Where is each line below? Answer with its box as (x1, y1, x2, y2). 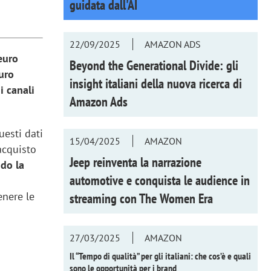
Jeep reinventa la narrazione (69, 153, 201, 171)
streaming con (69, 189, 139, 207)
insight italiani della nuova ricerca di (69, 74, 242, 92)
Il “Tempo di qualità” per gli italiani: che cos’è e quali (69, 249, 251, 262)
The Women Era (139, 189, 213, 207)
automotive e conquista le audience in (69, 171, 250, 189)
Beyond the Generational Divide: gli (69, 56, 238, 74)
